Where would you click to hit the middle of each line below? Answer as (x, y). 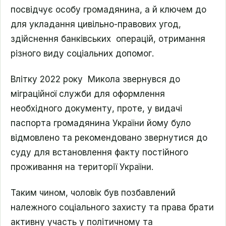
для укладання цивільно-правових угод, (96, 24)
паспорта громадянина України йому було (101, 123)
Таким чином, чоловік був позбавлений (93, 193)
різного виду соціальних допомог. (82, 53)
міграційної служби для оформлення (88, 94)
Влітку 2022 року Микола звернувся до (95, 79)
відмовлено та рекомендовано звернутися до (109, 138)
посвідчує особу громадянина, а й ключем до (108, 10)
